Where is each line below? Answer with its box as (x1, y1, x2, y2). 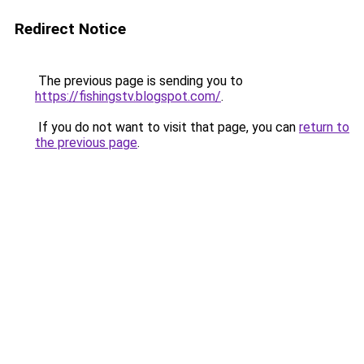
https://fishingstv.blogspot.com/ (35, 89, 221, 104)
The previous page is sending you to (35, 73, 243, 89)
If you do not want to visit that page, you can (35, 119, 299, 135)
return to (299, 119, 349, 135)
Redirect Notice (15, 19, 126, 38)
